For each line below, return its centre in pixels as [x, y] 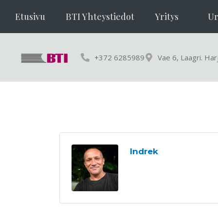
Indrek [144, 151]
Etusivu [30, 17]
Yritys [167, 17]
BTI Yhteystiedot [100, 17]
